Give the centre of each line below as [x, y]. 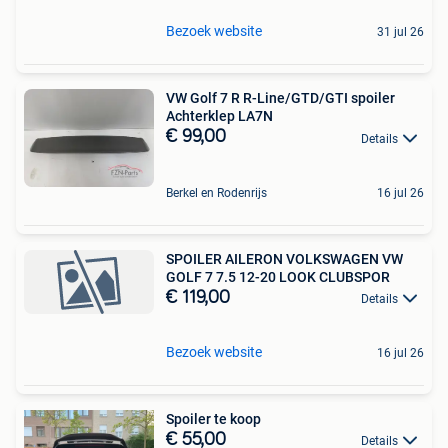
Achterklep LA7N [219, 116]
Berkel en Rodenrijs [216, 192]
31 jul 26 [400, 32]
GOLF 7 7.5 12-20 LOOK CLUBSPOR [278, 276]
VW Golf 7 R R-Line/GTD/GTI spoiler [280, 98]
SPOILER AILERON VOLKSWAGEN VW [284, 258]
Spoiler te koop [213, 418]
